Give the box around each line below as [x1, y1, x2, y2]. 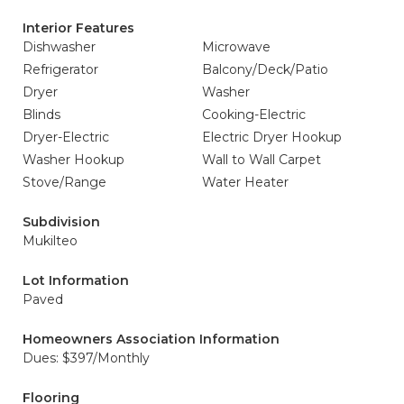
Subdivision [23, 214, 100, 230]
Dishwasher [23, 39, 96, 55]
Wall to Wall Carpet [202, 151, 321, 168]
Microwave [202, 39, 271, 55]
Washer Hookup [23, 151, 124, 168]
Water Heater [202, 174, 289, 190]
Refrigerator [23, 61, 98, 78]
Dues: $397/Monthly [23, 350, 150, 366]
